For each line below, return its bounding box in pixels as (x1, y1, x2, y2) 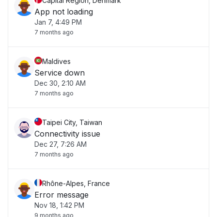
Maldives (42, 57, 71, 65)
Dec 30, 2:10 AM (34, 79, 86, 87)
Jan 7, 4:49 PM (34, 18, 82, 26)
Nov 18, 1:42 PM (34, 201, 84, 209)
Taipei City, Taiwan (42, 118, 102, 126)
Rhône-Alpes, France (42, 179, 110, 187)
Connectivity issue (34, 129, 100, 139)
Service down (34, 68, 85, 77)
